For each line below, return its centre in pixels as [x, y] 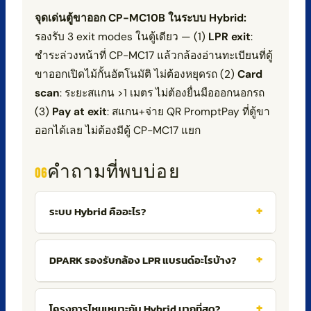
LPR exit [229, 36]
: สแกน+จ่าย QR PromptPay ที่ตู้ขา [188, 111]
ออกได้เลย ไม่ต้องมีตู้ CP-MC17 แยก [117, 130]
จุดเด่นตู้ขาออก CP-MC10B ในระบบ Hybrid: [140, 18]
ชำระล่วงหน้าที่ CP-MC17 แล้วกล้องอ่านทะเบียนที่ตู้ [153, 55]
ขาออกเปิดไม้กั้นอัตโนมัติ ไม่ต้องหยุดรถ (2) [136, 74]
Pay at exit [79, 111]
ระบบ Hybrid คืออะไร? [97, 211]
